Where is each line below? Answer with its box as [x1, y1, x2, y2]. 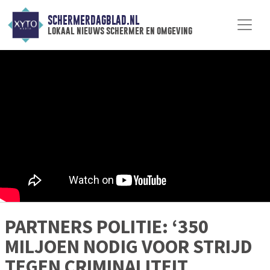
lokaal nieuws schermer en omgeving [47, 25, 192, 37]
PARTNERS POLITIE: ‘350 [5, 214, 209, 239]
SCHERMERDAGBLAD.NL [47, 14, 139, 27]
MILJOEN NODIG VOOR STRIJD [5, 234, 253, 259]
